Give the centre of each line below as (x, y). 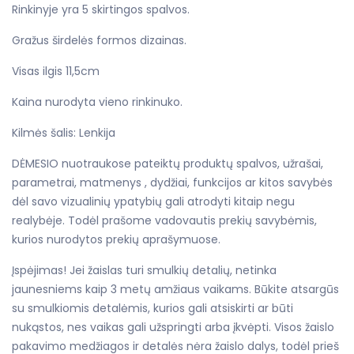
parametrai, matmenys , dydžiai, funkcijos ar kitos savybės (172, 183)
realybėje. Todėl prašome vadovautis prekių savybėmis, (164, 221)
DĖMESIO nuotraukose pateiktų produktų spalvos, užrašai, (168, 164)
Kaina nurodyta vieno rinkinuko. (97, 102)
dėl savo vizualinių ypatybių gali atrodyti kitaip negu (153, 202)
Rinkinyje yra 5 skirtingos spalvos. (101, 10)
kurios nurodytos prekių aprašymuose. (118, 240)
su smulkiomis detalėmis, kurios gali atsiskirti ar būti (153, 309)
